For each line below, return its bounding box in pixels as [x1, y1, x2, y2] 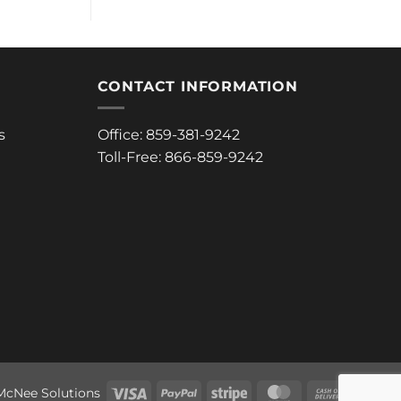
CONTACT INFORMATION [97, 77, 298, 95]
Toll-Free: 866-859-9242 [97, 149, 263, 166]
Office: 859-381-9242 [97, 126, 240, 144]
